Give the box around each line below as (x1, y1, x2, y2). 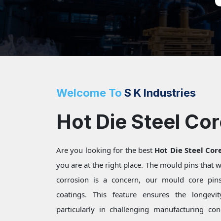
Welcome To (56, 86, 122, 100)
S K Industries (122, 86, 196, 100)
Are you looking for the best (56, 145, 155, 155)
